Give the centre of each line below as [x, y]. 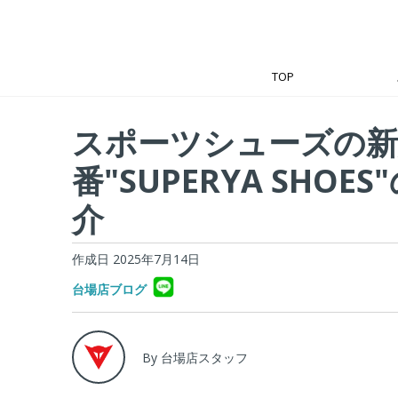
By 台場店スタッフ [195, 357]
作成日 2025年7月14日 [135, 259]
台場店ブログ [109, 289]
